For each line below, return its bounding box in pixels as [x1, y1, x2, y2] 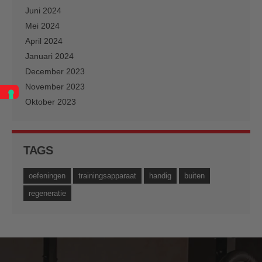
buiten [184, 171, 205, 180]
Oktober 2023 [25, 96, 76, 106]
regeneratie [29, 188, 66, 198]
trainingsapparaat [78, 171, 136, 180]
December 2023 [25, 66, 85, 76]
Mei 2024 [25, 20, 60, 30]
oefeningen [29, 171, 65, 180]
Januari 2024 [25, 51, 74, 61]
